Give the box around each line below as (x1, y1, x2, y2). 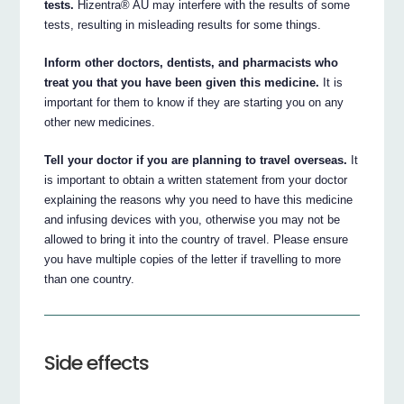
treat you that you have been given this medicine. (44, 75, 320, 89)
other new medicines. (44, 115, 156, 129)
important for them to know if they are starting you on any (44, 95, 344, 109)
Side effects (44, 349, 150, 377)
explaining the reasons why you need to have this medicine (44, 192, 353, 207)
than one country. (44, 271, 135, 286)
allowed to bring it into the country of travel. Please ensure (44, 232, 349, 246)
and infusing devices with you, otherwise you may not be (44, 212, 341, 226)
